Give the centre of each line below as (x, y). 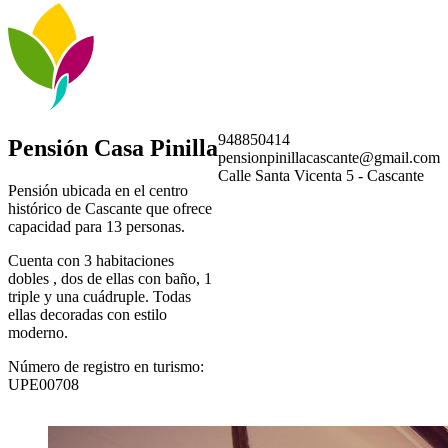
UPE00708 (57, 384)
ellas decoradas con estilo (87, 314)
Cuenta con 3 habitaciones (91, 260)
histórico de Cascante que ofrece (110, 208)
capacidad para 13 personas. (96, 226)
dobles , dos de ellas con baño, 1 (110, 278)
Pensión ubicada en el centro (98, 190)
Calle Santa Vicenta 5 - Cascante (321, 175)
